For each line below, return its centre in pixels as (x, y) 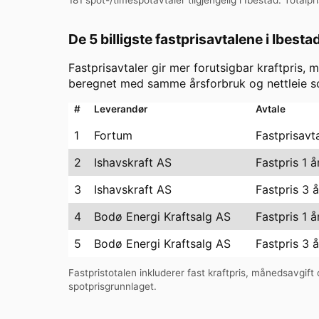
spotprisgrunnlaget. (113, 287)
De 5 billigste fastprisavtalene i (170, 39)
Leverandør (121, 109)
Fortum (113, 135)
